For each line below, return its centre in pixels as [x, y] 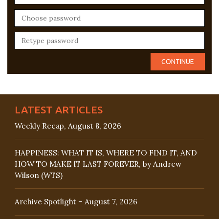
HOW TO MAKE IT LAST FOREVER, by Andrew [98, 164]
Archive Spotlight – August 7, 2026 [76, 202]
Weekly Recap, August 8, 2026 [68, 126]
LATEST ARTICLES [59, 109]
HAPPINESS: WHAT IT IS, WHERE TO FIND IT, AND [106, 153]
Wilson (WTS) [39, 175]
